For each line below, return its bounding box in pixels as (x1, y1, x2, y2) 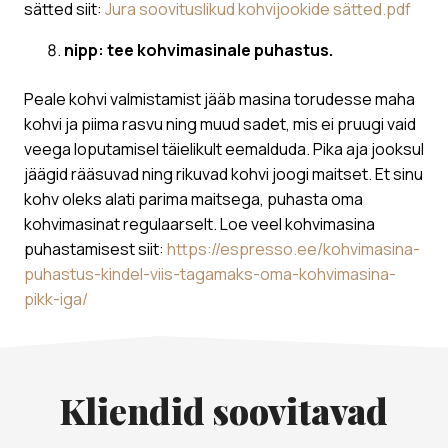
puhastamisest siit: (24, 237, 167, 260)
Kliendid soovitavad (60, 386, 388, 434)
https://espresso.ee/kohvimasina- (167, 237, 420, 260)
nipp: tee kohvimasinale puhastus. (64, 38, 333, 61)
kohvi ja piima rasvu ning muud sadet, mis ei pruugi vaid (24, 112, 416, 135)
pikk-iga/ (24, 287, 88, 310)
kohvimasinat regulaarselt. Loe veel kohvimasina (24, 212, 375, 235)
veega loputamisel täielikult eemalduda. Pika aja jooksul (24, 137, 424, 160)
